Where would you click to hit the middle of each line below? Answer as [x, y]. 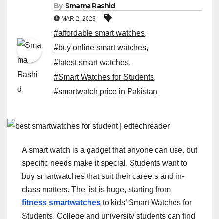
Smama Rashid [90, 6]
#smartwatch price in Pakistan [106, 91]
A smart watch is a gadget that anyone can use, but [109, 150]
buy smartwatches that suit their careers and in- [103, 176]
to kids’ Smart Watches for [146, 203]
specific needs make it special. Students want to [105, 163]
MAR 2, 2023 [78, 18]
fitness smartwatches [61, 203]
